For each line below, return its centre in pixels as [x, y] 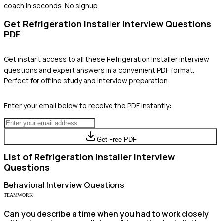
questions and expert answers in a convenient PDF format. [99, 70]
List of [19, 157]
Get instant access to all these [55, 59]
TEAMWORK [18, 195]
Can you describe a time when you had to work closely [106, 213]
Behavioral [24, 185]
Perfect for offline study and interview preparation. [87, 80]
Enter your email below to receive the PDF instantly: [88, 105]
